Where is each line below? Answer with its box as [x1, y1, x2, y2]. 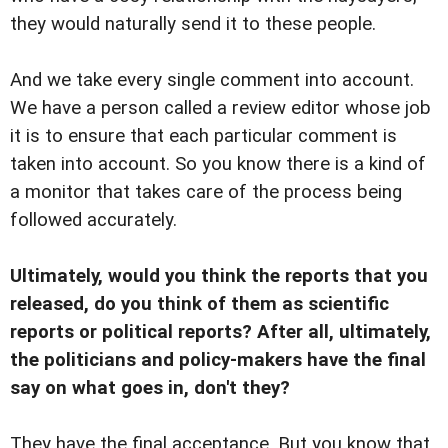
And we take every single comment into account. [10, 68, 414, 91]
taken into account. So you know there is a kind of [10, 152, 426, 175]
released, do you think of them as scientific [10, 292, 389, 315]
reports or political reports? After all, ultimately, [10, 320, 431, 343]
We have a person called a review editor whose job [10, 96, 431, 119]
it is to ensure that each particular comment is [10, 124, 397, 147]
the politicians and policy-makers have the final [10, 348, 426, 371]
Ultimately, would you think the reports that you [10, 264, 428, 287]
